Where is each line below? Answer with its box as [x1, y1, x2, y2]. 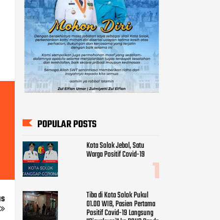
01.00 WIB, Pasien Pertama [86, 197, 155, 211]
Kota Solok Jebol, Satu [86, 139, 144, 153]
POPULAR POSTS [37, 116, 97, 132]
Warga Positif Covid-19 [86, 148, 145, 162]
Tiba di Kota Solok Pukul [86, 189, 148, 202]
